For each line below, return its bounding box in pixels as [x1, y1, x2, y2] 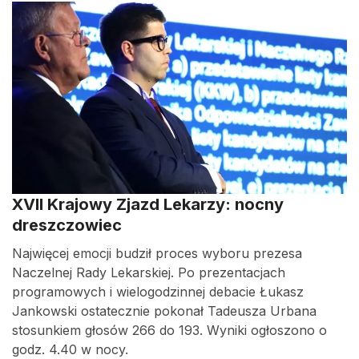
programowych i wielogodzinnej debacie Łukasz [12, 284, 304, 300]
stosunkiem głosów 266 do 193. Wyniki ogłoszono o [12, 322, 327, 338]
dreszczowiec [12, 216, 122, 235]
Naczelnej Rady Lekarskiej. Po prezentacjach [12, 264, 285, 280]
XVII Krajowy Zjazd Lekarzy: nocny [12, 195, 284, 214]
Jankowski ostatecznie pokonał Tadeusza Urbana [12, 303, 317, 319]
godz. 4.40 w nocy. [12, 341, 128, 357]
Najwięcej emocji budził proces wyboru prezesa [12, 245, 302, 261]
